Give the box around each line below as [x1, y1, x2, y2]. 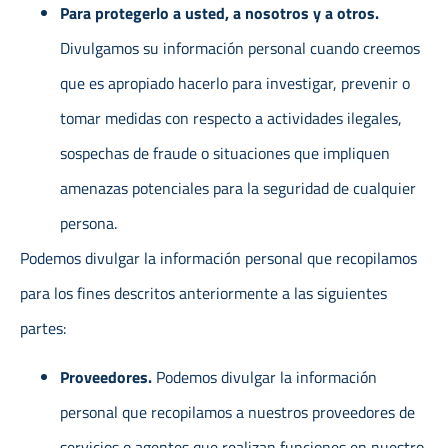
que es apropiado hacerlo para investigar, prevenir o [60, 70, 410, 95]
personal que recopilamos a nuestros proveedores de [60, 399, 415, 424]
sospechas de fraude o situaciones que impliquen [60, 140, 390, 165]
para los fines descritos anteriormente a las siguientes [20, 280, 387, 305]
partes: [20, 315, 66, 340]
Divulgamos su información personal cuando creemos [60, 35, 420, 60]
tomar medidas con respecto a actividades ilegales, [60, 105, 402, 130]
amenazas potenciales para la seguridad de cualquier [60, 175, 416, 200]
